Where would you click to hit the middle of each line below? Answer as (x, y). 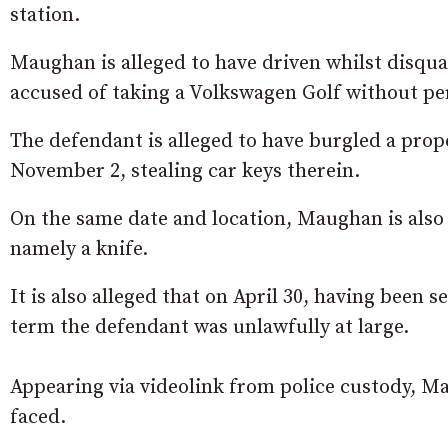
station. (45, 16)
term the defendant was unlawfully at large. (209, 328)
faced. (38, 418)
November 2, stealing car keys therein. (185, 172)
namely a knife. (79, 250)
